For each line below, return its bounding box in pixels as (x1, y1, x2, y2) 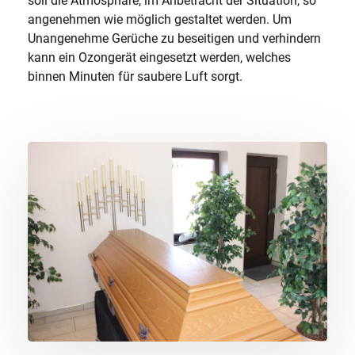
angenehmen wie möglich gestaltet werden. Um (28, 12, 292, 27)
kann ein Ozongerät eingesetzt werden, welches (28, 50, 291, 65)
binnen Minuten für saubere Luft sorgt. (28, 69, 242, 84)
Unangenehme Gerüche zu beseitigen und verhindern (28, 31, 321, 46)
